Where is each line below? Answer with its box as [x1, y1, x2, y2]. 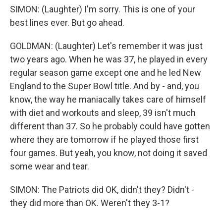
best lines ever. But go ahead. [10, 17, 124, 28]
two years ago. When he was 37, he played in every [10, 54, 208, 64]
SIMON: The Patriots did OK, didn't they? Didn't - [10, 184, 194, 195]
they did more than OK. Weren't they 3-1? [10, 198, 169, 208]
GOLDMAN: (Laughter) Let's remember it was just [10, 41, 203, 51]
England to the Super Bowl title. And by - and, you [10, 81, 199, 91]
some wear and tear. [10, 161, 89, 171]
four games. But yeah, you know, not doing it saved [10, 148, 207, 158]
